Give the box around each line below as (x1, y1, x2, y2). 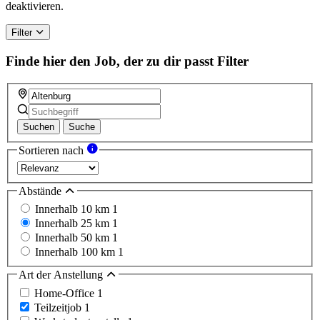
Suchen (23, 121, 54, 133)
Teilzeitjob (34, 301, 84, 314)
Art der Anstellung (19, 269, 106, 281)
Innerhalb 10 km (35, 203, 112, 216)
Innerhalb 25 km (35, 217, 112, 230)
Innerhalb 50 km (35, 231, 112, 244)
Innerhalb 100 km (35, 246, 118, 259)
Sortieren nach (19, 144, 86, 157)
